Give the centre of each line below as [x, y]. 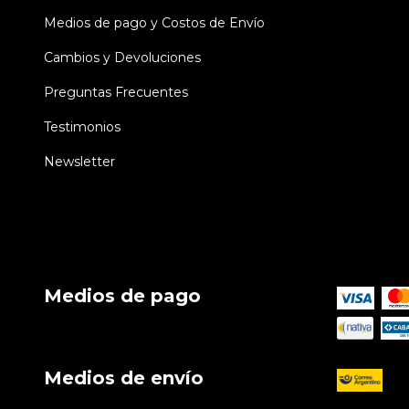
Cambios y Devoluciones [122, 58]
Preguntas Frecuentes [116, 93]
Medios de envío [124, 378]
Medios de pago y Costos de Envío [154, 23]
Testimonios [82, 127]
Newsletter [79, 162]
